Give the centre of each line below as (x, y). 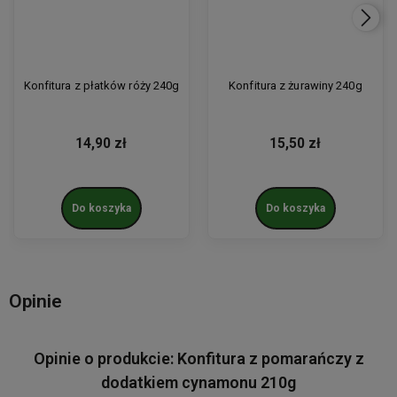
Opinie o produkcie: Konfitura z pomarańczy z (198, 359)
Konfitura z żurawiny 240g (296, 85)
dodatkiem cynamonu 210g (198, 383)
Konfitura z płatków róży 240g (101, 85)
